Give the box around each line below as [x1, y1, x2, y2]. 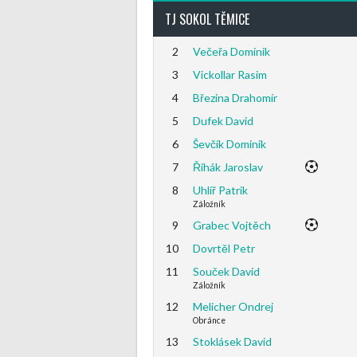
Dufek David [192, 114, 253, 127]
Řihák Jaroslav [192, 160, 263, 174]
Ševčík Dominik [192, 137, 266, 151]
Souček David [192, 265, 260, 278]
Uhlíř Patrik [192, 183, 248, 197]
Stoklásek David [192, 335, 272, 348]
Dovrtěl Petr [192, 241, 255, 255]
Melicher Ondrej [192, 300, 273, 313]
